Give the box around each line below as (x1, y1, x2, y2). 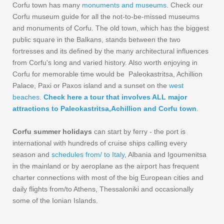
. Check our (166, 1, 203, 9)
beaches (12, 93, 39, 101)
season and (12, 150, 51, 159)
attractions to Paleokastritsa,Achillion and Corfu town (12, 104, 196, 113)
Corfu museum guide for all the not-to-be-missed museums (12, 12, 199, 21)
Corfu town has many (12, 1, 82, 9)
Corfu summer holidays (12, 127, 92, 136)
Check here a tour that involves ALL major (43, 93, 187, 101)
